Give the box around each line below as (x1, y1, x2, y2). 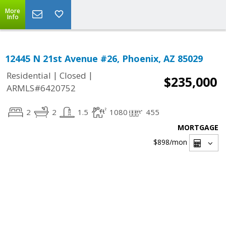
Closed (60, 70, 86, 82)
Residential (7, 70, 51, 82)
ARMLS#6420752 (7, 82, 76, 94)
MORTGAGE (178, 123, 218, 132)
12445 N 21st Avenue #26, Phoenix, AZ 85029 (5, 52, 203, 65)
